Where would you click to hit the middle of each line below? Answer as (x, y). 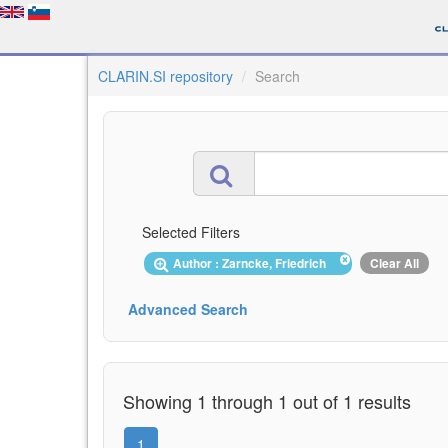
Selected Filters (191, 232)
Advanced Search (188, 308)
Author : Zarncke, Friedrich (252, 263)
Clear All (394, 263)
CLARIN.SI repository (165, 76)
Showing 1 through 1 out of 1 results (267, 400)
